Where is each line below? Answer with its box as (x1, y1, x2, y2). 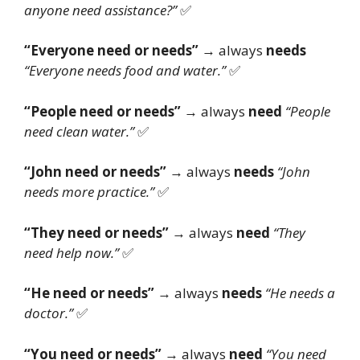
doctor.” (24, 304, 73, 323)
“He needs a (265, 284, 335, 303)
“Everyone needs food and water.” (24, 61, 226, 80)
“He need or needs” (24, 284, 154, 303)
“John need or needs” (24, 162, 166, 182)
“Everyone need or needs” (24, 41, 198, 60)
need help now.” (24, 243, 119, 262)
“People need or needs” (24, 101, 181, 121)
